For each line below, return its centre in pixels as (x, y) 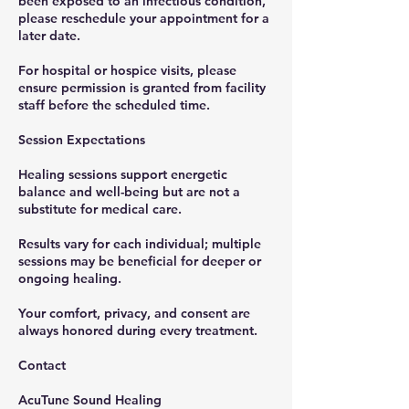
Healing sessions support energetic (123, 174)
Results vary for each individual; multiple (140, 243)
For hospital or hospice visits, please (127, 70)
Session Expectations (82, 139)
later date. (49, 35)
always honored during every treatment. (138, 330)
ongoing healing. (70, 278)
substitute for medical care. (100, 209)
